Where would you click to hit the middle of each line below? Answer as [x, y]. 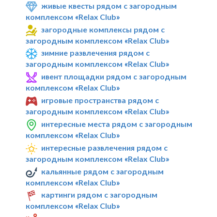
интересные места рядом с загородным [117, 124]
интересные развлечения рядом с [105, 147]
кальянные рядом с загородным [103, 171]
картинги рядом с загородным [100, 195]
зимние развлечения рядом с [96, 53]
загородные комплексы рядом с [103, 29]
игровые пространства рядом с [100, 100]
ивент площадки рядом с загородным [114, 77]
